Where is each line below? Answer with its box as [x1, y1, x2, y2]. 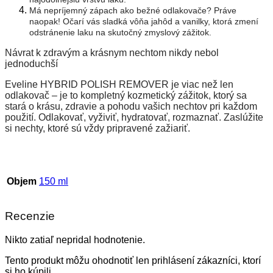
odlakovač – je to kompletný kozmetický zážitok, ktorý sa [5, 90, 247, 101]
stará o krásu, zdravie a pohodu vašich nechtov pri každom [5, 101, 257, 112]
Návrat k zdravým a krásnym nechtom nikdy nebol [5, 47, 219, 58]
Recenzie [5, 210, 55, 223]
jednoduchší [5, 58, 58, 69]
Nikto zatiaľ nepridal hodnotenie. [5, 235, 145, 246]
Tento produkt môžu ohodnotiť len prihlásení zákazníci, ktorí [5, 255, 261, 266]
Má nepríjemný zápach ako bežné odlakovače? [29, 5, 214, 15]
